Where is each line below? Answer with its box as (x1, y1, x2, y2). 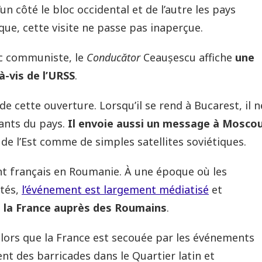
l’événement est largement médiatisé (22, 182, 209, 196)
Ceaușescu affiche (143, 50, 232, 64)
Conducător (87, 50, 143, 64)
